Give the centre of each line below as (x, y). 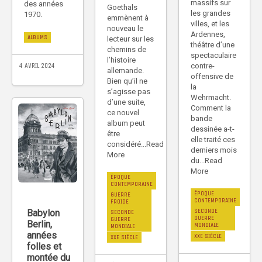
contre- (203, 65)
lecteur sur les (130, 39)
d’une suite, (126, 102)
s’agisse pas (129, 91)
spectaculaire (213, 55)
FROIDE (120, 201)
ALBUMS (37, 37)
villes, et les (210, 23)
